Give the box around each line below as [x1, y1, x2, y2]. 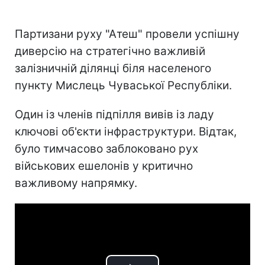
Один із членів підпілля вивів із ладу [15, 107, 214, 121]
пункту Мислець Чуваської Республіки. [15, 78, 232, 92]
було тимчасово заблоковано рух [15, 141, 198, 156]
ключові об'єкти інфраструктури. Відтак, [15, 124, 237, 138]
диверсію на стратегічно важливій [15, 44, 205, 58]
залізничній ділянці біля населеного [15, 61, 211, 75]
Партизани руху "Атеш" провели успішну [15, 27, 240, 41]
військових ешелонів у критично [15, 159, 193, 173]
